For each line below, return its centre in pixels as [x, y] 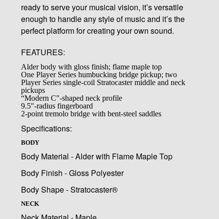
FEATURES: [43, 52]
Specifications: [46, 129]
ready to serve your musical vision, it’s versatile [102, 7]
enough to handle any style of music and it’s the [103, 19]
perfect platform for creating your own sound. [97, 31]
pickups [33, 90]
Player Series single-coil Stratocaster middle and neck [103, 83]
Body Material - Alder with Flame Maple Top [97, 156]
